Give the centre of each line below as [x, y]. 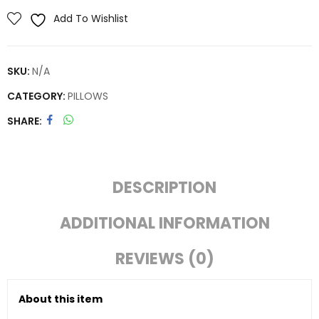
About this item [61, 299]
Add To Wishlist [91, 19]
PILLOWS [88, 96]
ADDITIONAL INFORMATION [164, 223]
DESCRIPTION [164, 188]
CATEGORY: [37, 96]
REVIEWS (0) [164, 259]
